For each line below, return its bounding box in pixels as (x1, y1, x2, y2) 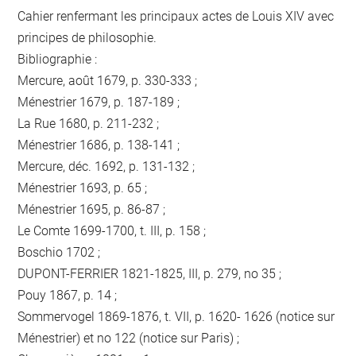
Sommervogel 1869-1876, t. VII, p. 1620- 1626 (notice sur (17, 308, 335, 324)
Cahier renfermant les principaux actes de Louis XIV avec (17, 8, 335, 24)
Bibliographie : (17, 51, 98, 67)
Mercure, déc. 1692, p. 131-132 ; (17, 158, 195, 174)
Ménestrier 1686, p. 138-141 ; (17, 137, 180, 153)
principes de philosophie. (17, 29, 157, 45)
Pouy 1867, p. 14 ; (17, 287, 118, 303)
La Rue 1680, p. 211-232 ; (17, 115, 160, 131)
